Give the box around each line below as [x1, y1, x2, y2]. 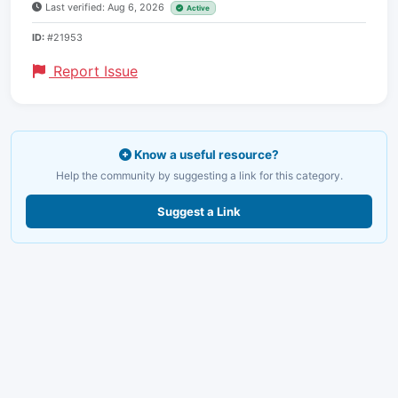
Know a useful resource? [131, 147, 279, 162]
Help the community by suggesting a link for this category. [55, 168, 343, 182]
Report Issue [49, 61, 138, 80]
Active [187, 3, 211, 12]
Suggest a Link [157, 203, 241, 219]
